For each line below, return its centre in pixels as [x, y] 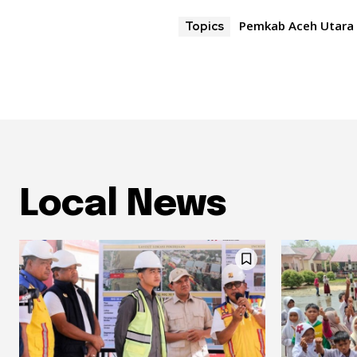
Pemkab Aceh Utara [297, 25]
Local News [123, 205]
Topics [205, 26]
